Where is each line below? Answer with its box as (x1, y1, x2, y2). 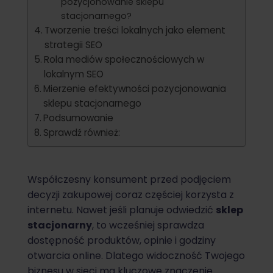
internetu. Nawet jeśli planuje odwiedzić (27, 203, 216, 218)
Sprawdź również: (43, 126, 121, 140)
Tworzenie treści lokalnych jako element (44, 24, 226, 37)
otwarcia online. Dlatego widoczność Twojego (27, 249, 245, 263)
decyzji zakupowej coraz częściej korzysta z (27, 188, 234, 202)
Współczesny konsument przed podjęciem (27, 172, 231, 187)
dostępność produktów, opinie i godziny (27, 233, 216, 248)
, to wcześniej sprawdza (92, 218, 204, 233)
